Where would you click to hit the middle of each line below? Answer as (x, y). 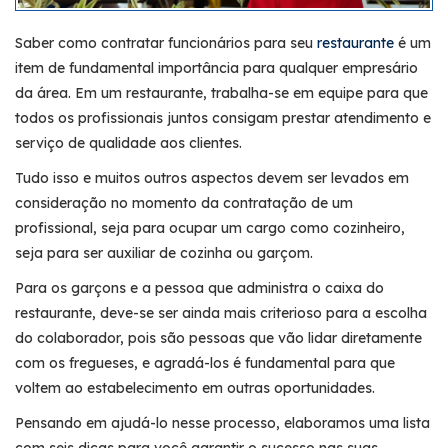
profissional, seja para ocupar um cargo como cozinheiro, (210, 227)
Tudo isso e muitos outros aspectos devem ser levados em (212, 177)
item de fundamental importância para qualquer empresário (216, 67)
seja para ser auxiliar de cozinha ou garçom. (164, 252)
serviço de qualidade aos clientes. (128, 142)
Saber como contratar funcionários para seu (166, 42)
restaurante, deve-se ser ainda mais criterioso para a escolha (221, 312)
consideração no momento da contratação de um (184, 202)
